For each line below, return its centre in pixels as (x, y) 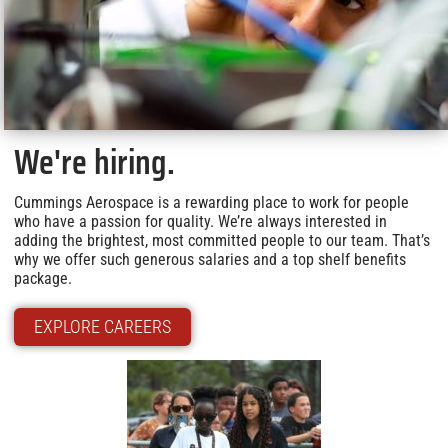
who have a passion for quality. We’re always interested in (200, 221)
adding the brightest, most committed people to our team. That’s (222, 240)
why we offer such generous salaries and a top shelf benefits (210, 259)
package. (43, 278)
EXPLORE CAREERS (102, 326)
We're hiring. (94, 161)
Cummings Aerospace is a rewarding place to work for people (211, 202)
